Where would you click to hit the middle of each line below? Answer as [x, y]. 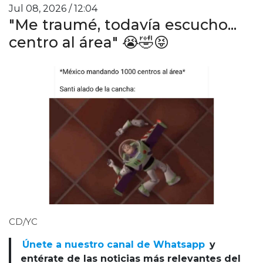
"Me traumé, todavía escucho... [123, 24]
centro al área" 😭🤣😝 [89, 42]
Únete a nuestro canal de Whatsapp [114, 245]
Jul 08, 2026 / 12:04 [53, 8]
